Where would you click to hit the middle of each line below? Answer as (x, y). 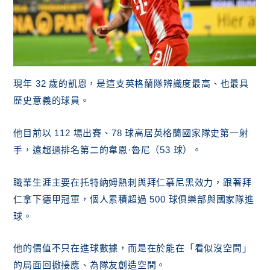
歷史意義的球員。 (52, 101)
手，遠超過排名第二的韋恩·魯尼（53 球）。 (108, 150)
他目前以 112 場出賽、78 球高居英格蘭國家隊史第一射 (131, 133)
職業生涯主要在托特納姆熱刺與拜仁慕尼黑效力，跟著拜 (133, 182)
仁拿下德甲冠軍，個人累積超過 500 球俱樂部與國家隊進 (134, 199)
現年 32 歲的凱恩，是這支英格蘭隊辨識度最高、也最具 (131, 84)
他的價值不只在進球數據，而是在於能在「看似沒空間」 (133, 248)
